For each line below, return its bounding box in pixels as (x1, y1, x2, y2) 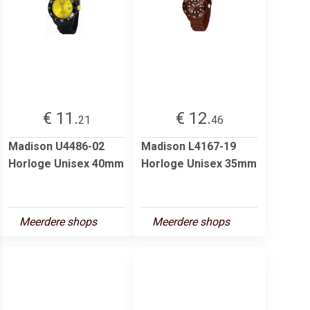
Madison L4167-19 (141, 139, 236, 153)
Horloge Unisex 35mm (141, 156, 257, 170)
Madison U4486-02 (8, 139, 104, 153)
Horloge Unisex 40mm (8, 156, 124, 170)
